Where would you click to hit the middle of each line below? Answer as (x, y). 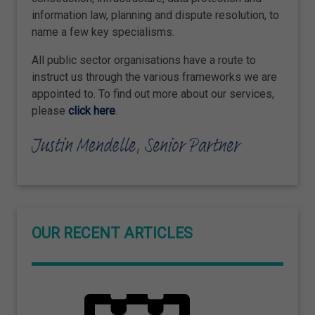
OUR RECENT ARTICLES (112, 233)
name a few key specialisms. (103, 32)
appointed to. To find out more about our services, (153, 94)
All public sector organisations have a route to (144, 60)
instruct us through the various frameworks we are (154, 77)
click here (92, 110)
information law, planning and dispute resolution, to (155, 15)
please (50, 110)
